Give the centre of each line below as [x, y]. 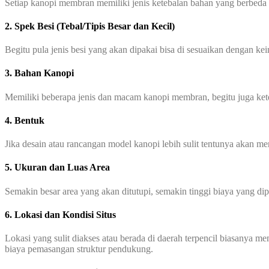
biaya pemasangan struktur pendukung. [79, 249]
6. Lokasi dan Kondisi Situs [60, 214]
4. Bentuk [25, 120]
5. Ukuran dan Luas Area [57, 168]
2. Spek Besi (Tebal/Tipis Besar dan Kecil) [90, 26]
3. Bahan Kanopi [39, 73]
